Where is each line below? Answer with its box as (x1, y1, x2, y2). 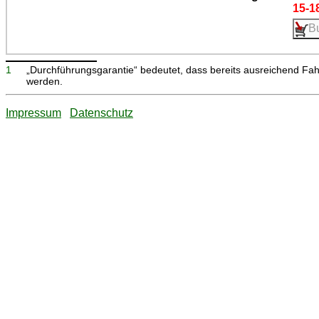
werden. (26, 75, 63, 87)
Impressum (6, 106, 61, 119)
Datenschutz (70, 106, 133, 119)
